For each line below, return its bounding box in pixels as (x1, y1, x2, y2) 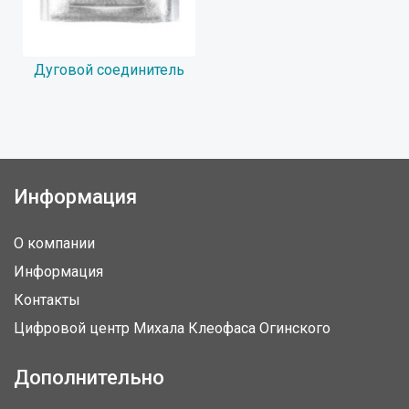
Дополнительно (14, 366, 164, 389)
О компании (14, 235, 95, 252)
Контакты (14, 291, 80, 309)
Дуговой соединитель (34, 60, 184, 79)
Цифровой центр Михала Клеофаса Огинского (14, 320, 330, 337)
